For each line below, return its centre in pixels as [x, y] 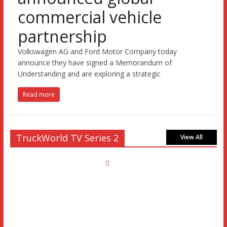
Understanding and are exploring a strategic [89, 74]
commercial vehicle [89, 17]
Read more [39, 94]
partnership [62, 36]
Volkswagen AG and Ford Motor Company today [97, 51]
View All [192, 137]
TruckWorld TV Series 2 [67, 138]
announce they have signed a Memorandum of [94, 63]
